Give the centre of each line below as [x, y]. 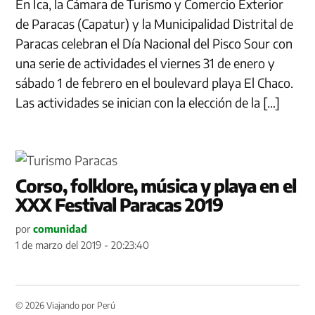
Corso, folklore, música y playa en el [156, 185]
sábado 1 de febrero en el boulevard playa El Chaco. [155, 82]
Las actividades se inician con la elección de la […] [148, 102]
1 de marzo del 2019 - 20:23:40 [83, 244]
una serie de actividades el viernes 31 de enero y [146, 63]
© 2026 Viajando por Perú [66, 305]
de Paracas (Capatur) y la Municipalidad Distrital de [155, 23]
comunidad [60, 228]
